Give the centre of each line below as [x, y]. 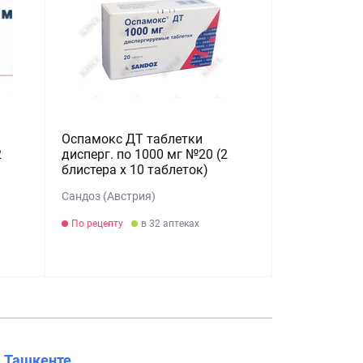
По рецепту [98, 224]
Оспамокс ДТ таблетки [132, 139]
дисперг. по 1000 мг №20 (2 [145, 154]
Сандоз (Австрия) [109, 196]
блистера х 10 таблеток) [135, 170]
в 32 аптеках [171, 224]
